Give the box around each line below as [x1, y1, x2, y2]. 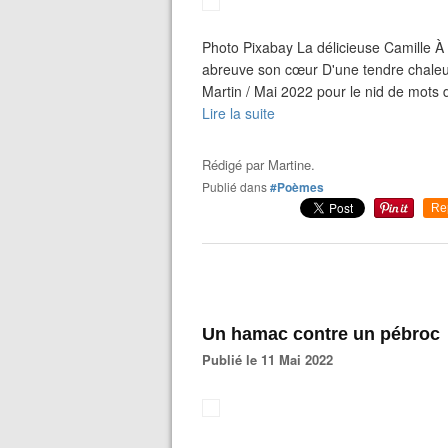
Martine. [268, 155, 315, 174]
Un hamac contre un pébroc [202, 324, 440, 344]
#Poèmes [270, 178, 324, 196]
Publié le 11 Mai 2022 [211, 350, 333, 369]
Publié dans [210, 178, 267, 195]
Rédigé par [202, 155, 268, 174]
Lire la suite [202, 103, 275, 123]
